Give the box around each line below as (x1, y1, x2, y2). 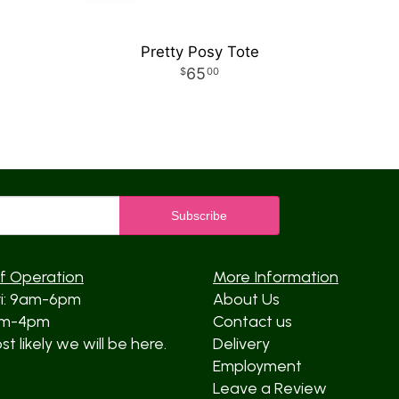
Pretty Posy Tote (140, 43, 259, 61)
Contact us (213, 312, 292, 331)
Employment (213, 356, 302, 376)
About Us (213, 289, 280, 309)
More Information (213, 267, 338, 287)
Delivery (213, 334, 270, 354)
